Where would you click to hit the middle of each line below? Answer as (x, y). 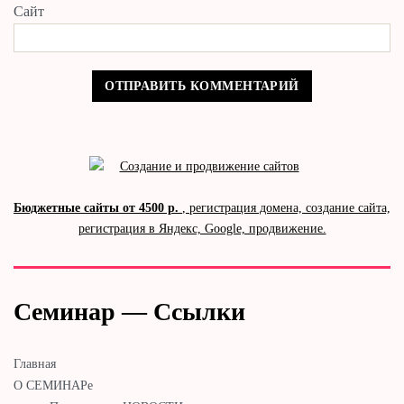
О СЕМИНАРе (53, 385)
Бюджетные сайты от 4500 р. (98, 207)
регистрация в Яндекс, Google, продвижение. (202, 228)
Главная (35, 363)
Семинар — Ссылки (129, 311)
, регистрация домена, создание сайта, (286, 207)
